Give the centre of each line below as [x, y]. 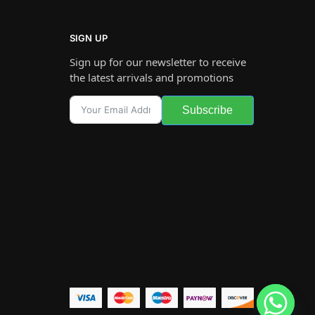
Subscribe [208, 110]
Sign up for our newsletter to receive [157, 62]
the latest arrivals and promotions [151, 77]
